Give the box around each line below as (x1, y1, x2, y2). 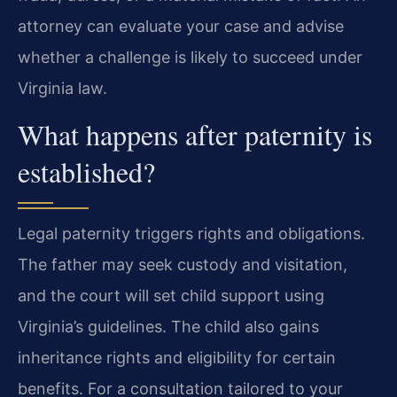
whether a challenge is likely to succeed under (18, 47, 362, 66)
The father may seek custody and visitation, (18, 255, 347, 275)
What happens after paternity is (18, 115, 372, 154)
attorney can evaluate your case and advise (18, 16, 344, 35)
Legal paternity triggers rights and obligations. (18, 224, 365, 244)
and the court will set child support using (18, 286, 324, 306)
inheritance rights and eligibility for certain (18, 348, 336, 368)
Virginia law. (18, 78, 107, 97)
